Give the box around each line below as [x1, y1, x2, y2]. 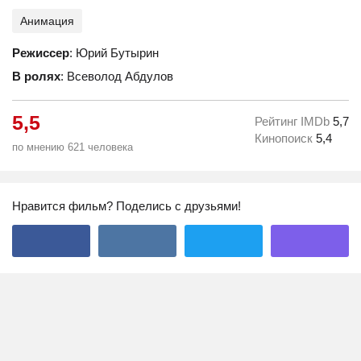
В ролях [12, 69, 60, 83]
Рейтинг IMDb [255, 114, 333, 128]
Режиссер [12, 46, 69, 60]
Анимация [20, 15, 74, 27]
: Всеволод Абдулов [60, 69, 173, 83]
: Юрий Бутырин [69, 46, 159, 60]
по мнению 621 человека [12, 141, 133, 153]
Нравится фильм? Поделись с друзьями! [12, 199, 241, 213]
